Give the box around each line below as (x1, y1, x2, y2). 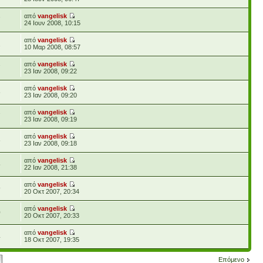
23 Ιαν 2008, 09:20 (24, 91, 77, 99)
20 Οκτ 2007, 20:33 (24, 211, 80, 219)
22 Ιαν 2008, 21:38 (24, 163, 77, 171)
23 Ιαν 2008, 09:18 (24, 139, 77, 147)
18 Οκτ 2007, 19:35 (24, 235, 80, 243)
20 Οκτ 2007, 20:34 (24, 187, 80, 195)
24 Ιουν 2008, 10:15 (24, 19, 81, 26)
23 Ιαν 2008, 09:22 (24, 67, 77, 75)
